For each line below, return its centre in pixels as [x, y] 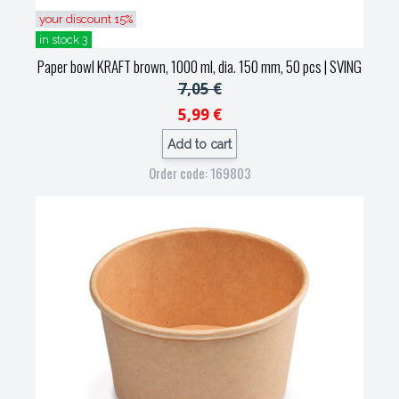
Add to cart [199, 144]
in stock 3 [64, 40]
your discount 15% [86, 19]
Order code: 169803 [199, 173]
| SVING [342, 66]
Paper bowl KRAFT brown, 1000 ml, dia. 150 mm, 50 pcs [179, 66]
